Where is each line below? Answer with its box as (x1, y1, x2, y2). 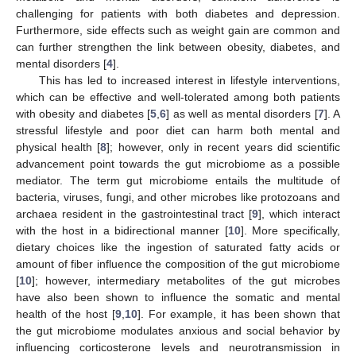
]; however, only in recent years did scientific (106, 140, 341, 153)
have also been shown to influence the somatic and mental (16, 290, 340, 304)
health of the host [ (16, 307, 115, 320)
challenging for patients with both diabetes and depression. (16, 6, 340, 20)
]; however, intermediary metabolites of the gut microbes (32, 273, 340, 287)
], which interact (258, 207, 340, 220)
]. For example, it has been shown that (137, 307, 341, 320)
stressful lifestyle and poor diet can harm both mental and (16, 123, 340, 137)
